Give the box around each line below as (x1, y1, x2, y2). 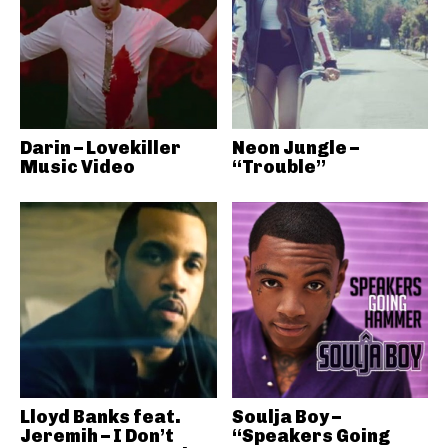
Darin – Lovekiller (20, 136, 181, 159)
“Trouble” (231, 155, 326, 178)
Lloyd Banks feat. (20, 406, 181, 428)
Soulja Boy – (231, 406, 341, 428)
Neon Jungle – (231, 136, 359, 159)
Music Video (20, 155, 135, 178)
